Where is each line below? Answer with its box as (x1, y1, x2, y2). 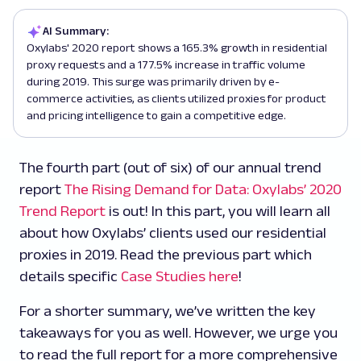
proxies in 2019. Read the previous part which (19, 247, 312, 263)
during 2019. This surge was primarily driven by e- (27, 75, 280, 88)
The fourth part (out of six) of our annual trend (19, 160, 322, 176)
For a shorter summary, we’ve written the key (19, 303, 316, 319)
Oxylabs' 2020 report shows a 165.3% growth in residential (27, 41, 327, 54)
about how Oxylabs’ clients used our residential (19, 225, 326, 241)
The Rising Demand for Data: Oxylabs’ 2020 (64, 181, 342, 197)
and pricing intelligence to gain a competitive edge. (27, 109, 286, 122)
